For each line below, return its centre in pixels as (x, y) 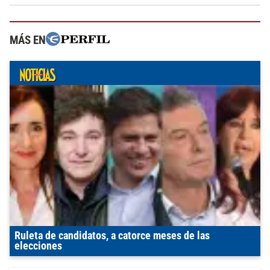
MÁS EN (28, 40)
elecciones (38, 246)
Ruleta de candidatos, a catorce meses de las (112, 236)
